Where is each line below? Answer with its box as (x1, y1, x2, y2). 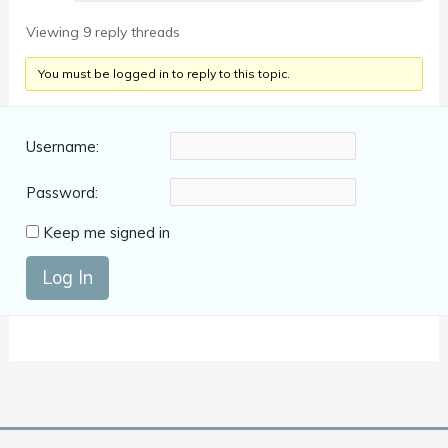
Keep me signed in (43, 223, 171, 243)
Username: (26, 136, 100, 156)
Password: (26, 182, 99, 202)
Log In (41, 266, 93, 290)
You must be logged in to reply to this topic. (38, 66, 291, 82)
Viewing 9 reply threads (26, 23, 181, 42)
